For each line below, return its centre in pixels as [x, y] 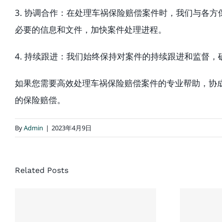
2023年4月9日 [72, 128]
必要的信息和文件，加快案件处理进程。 [91, 29]
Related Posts [42, 170]
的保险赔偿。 [40, 100]
